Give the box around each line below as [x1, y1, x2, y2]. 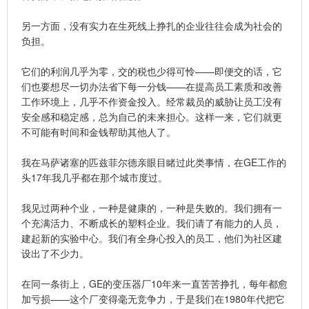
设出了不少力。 [21, 246, 89, 260]
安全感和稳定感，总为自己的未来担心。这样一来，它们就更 [21, 109, 282, 123]
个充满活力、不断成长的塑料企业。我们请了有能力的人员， [21, 215, 282, 230]
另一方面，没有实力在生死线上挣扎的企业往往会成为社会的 [21, 18, 282, 32]
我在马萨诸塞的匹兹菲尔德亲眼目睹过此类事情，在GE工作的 [21, 154, 286, 169]
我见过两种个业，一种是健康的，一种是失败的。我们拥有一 [21, 200, 282, 215]
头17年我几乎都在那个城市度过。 [21, 170, 168, 184]
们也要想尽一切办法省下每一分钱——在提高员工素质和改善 [21, 79, 282, 93]
